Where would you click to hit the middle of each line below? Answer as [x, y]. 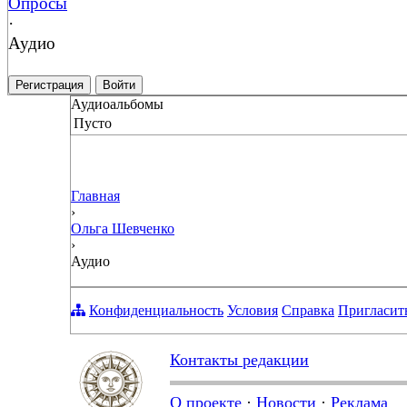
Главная [95, 195]
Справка [308, 310]
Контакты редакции [239, 359]
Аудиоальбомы [117, 104]
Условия [253, 310]
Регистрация [50, 84]
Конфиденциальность [156, 310]
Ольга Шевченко [123, 228]
